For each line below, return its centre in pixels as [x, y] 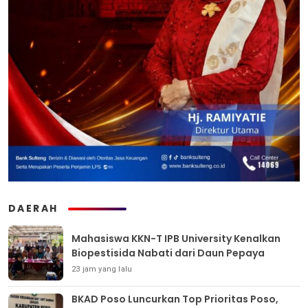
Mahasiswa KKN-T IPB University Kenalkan [176, 238]
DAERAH [33, 209]
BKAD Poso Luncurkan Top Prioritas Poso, [175, 299]
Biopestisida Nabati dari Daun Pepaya [168, 253]
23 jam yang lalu [102, 269]
